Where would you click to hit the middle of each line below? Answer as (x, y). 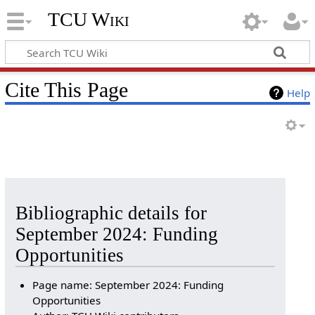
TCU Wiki (88, 20)
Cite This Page (66, 90)
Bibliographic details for (111, 213)
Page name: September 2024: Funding (128, 284)
